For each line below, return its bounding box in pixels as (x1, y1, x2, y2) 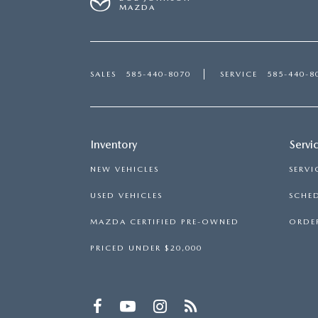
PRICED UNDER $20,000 (90, 243, 202, 253)
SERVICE (220, 70, 258, 79)
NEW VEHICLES (90, 165, 159, 174)
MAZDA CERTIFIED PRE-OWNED (90, 217, 239, 226)
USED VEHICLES (90, 191, 163, 200)
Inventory (91, 138, 137, 151)
